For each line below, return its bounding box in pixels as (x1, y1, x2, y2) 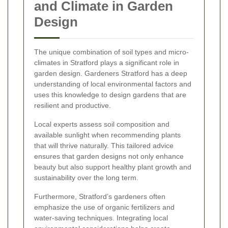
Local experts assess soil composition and (34, 120, 169, 129)
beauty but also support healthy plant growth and (34, 163, 191, 172)
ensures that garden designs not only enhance (34, 152, 184, 161)
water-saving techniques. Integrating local (34, 214, 168, 222)
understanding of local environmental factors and (34, 80, 191, 89)
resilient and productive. (34, 101, 111, 110)
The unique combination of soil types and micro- (34, 48, 189, 56)
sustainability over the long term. (34, 174, 138, 182)
